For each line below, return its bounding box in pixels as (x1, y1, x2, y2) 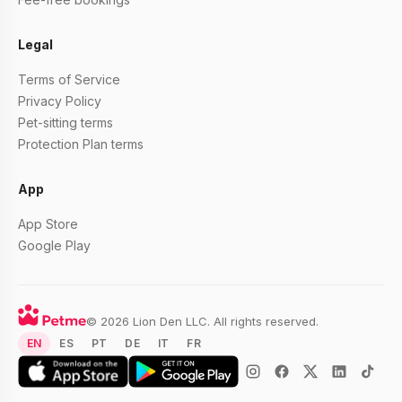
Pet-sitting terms (18, 115, 113, 130)
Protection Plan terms (18, 136, 144, 152)
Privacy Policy (18, 93, 101, 109)
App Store (18, 216, 78, 232)
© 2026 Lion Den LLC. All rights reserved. (85, 313, 319, 328)
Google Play (18, 238, 91, 253)
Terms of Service (18, 72, 120, 87)
